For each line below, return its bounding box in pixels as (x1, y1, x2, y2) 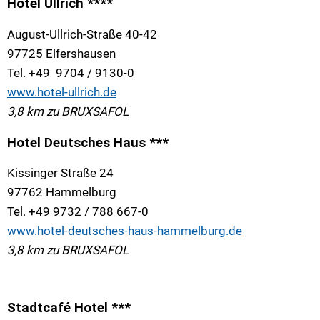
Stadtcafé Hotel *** (7, 299, 131, 316)
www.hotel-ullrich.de (7, 84, 116, 99)
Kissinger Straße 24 (7, 166, 114, 181)
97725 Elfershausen (7, 46, 116, 61)
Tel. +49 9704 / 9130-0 (7, 65, 134, 80)
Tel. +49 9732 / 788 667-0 (7, 204, 149, 219)
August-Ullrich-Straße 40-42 (7, 26, 157, 41)
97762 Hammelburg (7, 185, 116, 200)
